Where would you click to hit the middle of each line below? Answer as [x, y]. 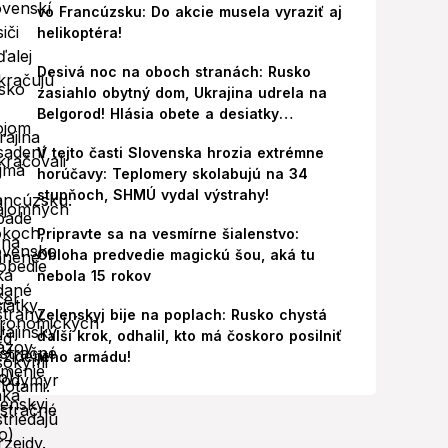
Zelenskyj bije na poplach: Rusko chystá [181, 314]
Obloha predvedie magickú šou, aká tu [175, 254]
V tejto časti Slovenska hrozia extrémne [180, 152]
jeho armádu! [83, 356]
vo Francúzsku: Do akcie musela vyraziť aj [189, 11]
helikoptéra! [79, 32]
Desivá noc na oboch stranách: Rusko [173, 71]
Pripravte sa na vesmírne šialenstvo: [167, 233]
